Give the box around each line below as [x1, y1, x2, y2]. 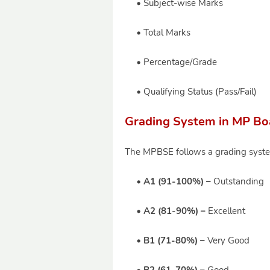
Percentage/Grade [143, 56, 217, 68]
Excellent [206, 205, 245, 217]
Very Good [205, 234, 250, 246]
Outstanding [211, 175, 264, 187]
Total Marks [143, 27, 190, 39]
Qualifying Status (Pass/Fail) [143, 86, 257, 98]
